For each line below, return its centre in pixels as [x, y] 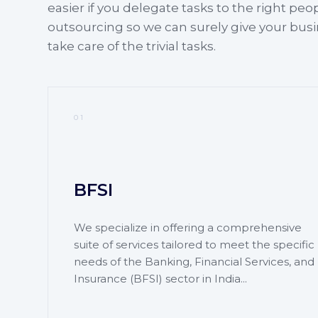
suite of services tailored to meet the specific [194, 244]
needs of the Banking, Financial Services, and [194, 261]
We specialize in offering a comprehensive [187, 227]
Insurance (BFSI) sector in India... [160, 278]
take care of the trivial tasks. [132, 46]
